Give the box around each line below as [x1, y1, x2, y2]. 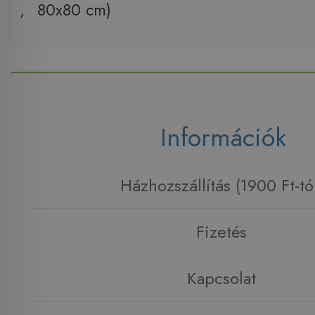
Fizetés [195, 219, 247, 244]
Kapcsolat [186, 265, 256, 290]
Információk [160, 119, 286, 157]
